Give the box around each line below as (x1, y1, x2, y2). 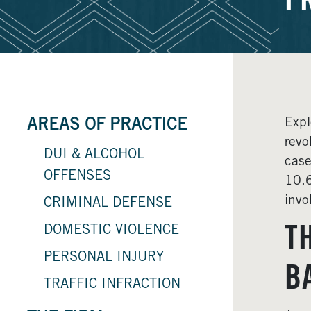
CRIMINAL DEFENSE (44, 196, 172, 211)
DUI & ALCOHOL (44, 148, 144, 162)
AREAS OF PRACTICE (27, 117, 187, 135)
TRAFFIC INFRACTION (44, 278, 180, 292)
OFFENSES (44, 169, 111, 184)
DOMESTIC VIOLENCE (44, 224, 179, 238)
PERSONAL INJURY (44, 251, 164, 265)
